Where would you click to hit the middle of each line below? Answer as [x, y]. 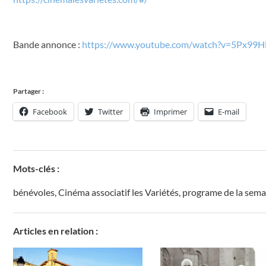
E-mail [229, 112]
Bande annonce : [47, 45]
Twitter [110, 112]
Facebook [50, 112]
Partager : [28, 91]
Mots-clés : [36, 169]
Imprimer [170, 112]
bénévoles [34, 192]
